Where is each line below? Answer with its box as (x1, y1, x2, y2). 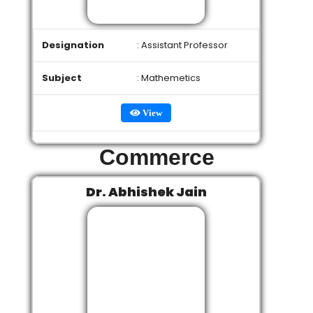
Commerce (99, 145, 214, 170)
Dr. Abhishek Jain (85, 183, 207, 201)
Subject (42, 71, 82, 85)
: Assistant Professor (137, 38, 228, 52)
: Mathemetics (137, 71, 201, 85)
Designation (42, 38, 104, 52)
